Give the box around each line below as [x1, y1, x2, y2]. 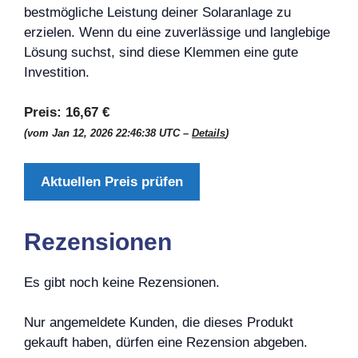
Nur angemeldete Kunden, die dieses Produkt [24, 315, 293, 330]
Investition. [24, 64, 89, 80]
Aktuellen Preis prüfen [41, 173, 183, 189]
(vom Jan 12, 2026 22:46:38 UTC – [24, 127, 192, 139]
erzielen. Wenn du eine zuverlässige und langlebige [24, 24, 330, 40]
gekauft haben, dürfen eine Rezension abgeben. [24, 335, 308, 350]
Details [192, 127, 225, 139]
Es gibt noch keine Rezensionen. [24, 274, 220, 290]
